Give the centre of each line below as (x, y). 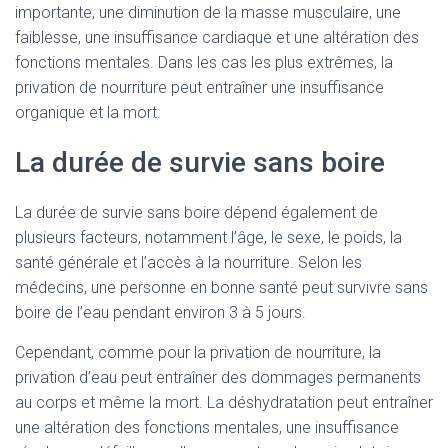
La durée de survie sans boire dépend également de (196, 212)
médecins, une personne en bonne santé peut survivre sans (221, 287)
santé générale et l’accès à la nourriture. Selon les (188, 262)
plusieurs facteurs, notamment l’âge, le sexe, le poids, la (208, 237)
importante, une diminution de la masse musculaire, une (208, 12)
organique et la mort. (88, 112)
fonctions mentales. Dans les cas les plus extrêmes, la (204, 62)
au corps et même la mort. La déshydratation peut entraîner (224, 402)
